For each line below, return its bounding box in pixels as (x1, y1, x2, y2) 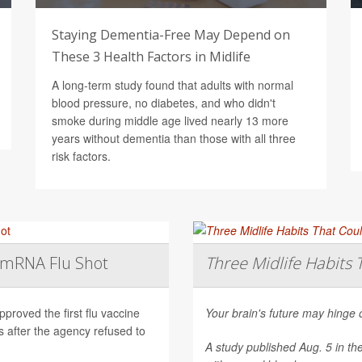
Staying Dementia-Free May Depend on (52, 25, 290, 44)
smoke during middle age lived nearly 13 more (52, 112, 288, 128)
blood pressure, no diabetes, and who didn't (52, 94, 276, 111)
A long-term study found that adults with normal (52, 76, 293, 93)
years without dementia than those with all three (52, 129, 296, 146)
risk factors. (52, 147, 111, 164)
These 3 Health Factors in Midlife (52, 47, 250, 65)
